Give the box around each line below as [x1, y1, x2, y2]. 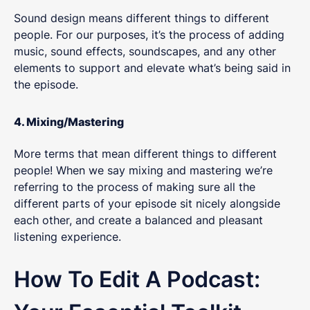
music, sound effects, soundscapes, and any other [14, 44, 276, 59]
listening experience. [14, 229, 125, 244]
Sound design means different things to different [14, 11, 269, 26]
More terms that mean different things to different [14, 146, 277, 161]
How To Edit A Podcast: [14, 266, 260, 293]
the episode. [14, 77, 82, 92]
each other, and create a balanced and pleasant [14, 212, 263, 227]
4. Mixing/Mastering [14, 115, 124, 129]
